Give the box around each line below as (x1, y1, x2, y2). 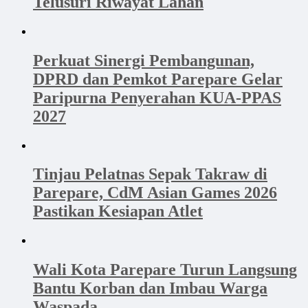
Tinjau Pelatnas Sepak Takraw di (33, 165, 267, 184)
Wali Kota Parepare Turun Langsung (33, 261, 297, 279)
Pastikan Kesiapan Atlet (33, 202, 203, 221)
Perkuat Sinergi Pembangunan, (33, 51, 254, 69)
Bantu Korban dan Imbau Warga (33, 279, 267, 298)
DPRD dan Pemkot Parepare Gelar (33, 69, 283, 88)
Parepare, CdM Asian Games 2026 (33, 184, 277, 202)
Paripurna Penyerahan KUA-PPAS (33, 88, 281, 107)
